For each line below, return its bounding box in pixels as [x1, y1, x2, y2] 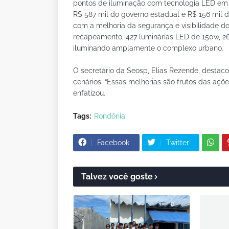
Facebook [97, 138, 129, 147]
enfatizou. [73, 88, 105, 97]
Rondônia [94, 111, 125, 120]
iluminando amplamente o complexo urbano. [73, 43, 223, 52]
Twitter [166, 138, 189, 147]
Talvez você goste [81, 171, 153, 181]
